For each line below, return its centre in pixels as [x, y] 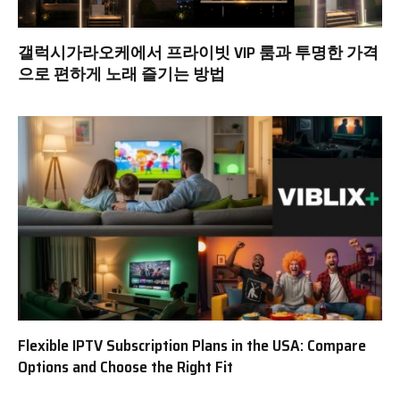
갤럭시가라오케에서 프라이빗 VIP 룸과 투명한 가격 [198, 52]
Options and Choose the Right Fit [125, 367]
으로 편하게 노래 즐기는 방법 [121, 74]
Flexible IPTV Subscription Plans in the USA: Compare [192, 346]
